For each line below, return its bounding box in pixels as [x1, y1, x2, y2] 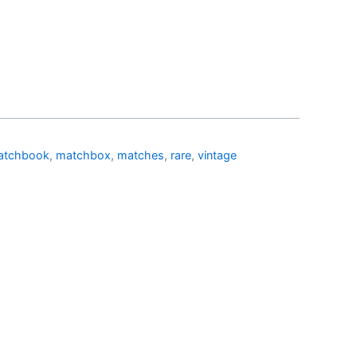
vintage [198, 147, 237, 162]
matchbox [56, 147, 111, 162]
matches [117, 147, 164, 162]
